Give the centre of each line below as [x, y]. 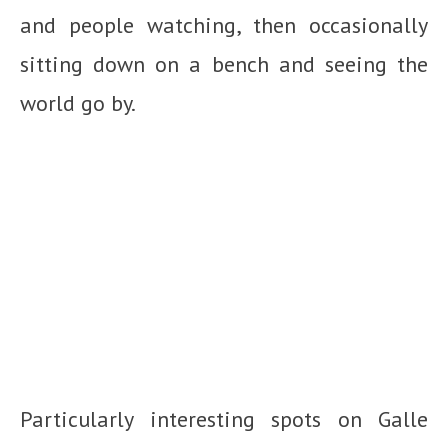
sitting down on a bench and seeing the [224, 63]
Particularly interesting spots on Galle [224, 418]
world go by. [78, 102]
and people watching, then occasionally [224, 24]
